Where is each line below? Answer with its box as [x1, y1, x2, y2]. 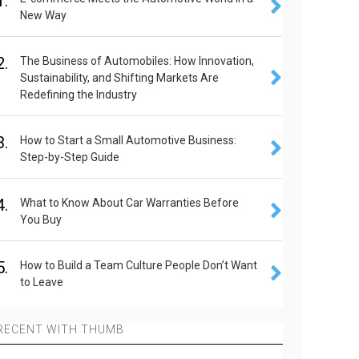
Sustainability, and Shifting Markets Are [20, 71, 220, 84]
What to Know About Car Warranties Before [20, 196, 240, 209]
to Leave [20, 276, 64, 288]
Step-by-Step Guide [20, 151, 120, 163]
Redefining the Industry [20, 88, 138, 101]
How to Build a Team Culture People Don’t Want [20, 259, 258, 272]
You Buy [20, 213, 63, 226]
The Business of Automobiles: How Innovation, [20, 54, 255, 67]
